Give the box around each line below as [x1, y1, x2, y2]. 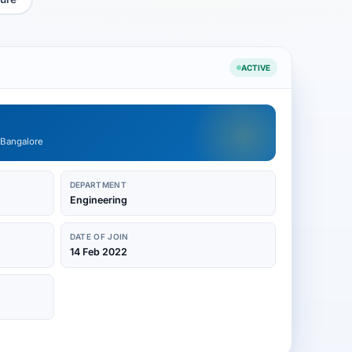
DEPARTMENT [69, 180, 126, 189]
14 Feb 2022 [69, 246, 127, 258]
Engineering [69, 194, 127, 206]
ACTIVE [240, 63, 270, 72]
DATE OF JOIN [69, 232, 129, 241]
